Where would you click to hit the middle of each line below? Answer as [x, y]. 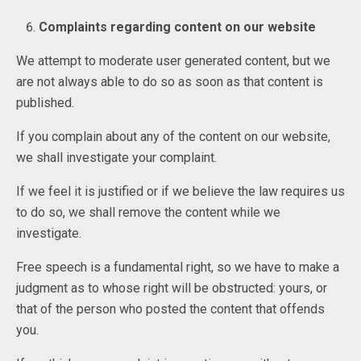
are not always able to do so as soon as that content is [170, 82]
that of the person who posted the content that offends [170, 309]
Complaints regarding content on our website [178, 27]
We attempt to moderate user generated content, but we [173, 61]
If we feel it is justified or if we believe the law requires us [180, 192]
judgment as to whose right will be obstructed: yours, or [172, 288]
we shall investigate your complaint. [116, 158]
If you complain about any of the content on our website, [173, 137]
